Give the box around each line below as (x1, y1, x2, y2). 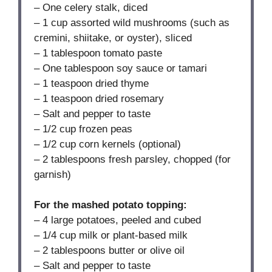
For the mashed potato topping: (34, 199, 188, 211)
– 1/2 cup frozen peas (34, 123, 133, 135)
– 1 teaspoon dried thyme (34, 77, 149, 89)
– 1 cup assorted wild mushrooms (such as (34, 16, 230, 29)
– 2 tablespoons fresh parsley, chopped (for (34, 153, 231, 165)
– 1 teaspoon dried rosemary (34, 92, 165, 104)
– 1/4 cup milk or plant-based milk (34, 229, 188, 242)
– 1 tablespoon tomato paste (34, 47, 163, 59)
